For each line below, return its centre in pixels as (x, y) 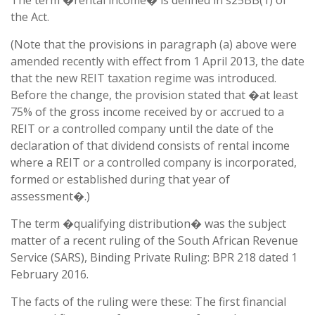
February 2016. (50, 274)
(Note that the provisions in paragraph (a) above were (154, 44)
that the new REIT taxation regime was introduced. (143, 78)
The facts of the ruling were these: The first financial (148, 302)
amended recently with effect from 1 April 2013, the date (157, 61)
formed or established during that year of (120, 179)
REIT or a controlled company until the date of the (142, 129)
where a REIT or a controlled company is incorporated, (154, 162)
